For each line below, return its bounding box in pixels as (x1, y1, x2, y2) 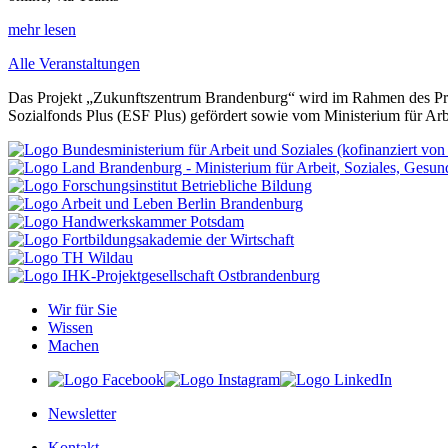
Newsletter (48, 405, 116, 423)
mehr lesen (8, 21, 76, 39)
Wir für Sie (48, 301, 117, 319)
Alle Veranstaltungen (8, 55, 140, 73)
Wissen (48, 319, 93, 337)
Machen (48, 337, 99, 355)
